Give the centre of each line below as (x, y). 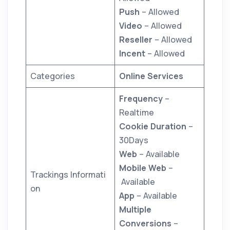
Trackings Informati (68, 175)
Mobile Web (143, 168)
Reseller (137, 40)
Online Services (151, 76)
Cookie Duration (153, 127)
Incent (133, 54)
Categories (54, 76)
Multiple (135, 210)
